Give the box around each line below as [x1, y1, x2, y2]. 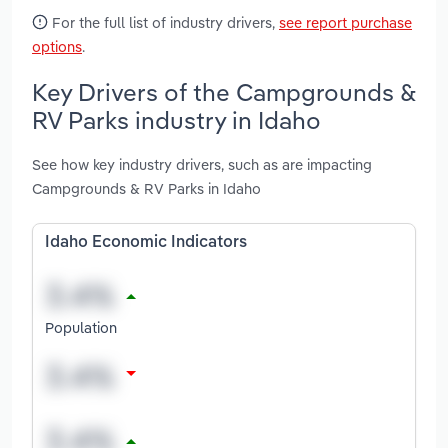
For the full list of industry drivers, [48, 12, 279, 32]
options [32, 36, 82, 56]
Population [45, 317, 117, 337]
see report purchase [279, 12, 412, 32]
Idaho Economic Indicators [45, 235, 247, 252]
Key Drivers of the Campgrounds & [32, 76, 416, 107]
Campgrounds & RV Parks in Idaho [32, 179, 261, 199]
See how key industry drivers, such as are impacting [32, 155, 372, 175]
